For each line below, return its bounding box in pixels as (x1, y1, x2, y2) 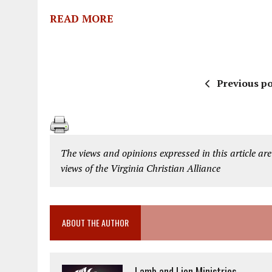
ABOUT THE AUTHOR (62, 216, 129, 229)
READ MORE (50, 12, 114, 26)
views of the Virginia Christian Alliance (61, 161, 220, 175)
